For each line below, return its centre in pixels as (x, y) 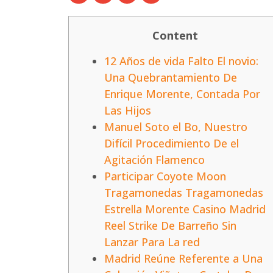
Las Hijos (128, 110)
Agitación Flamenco (154, 159)
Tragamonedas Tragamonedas (184, 192)
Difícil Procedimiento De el (172, 143)
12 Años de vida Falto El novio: (181, 61)
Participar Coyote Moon (165, 176)
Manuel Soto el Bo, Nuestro (176, 126)
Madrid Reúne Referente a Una (183, 258)
